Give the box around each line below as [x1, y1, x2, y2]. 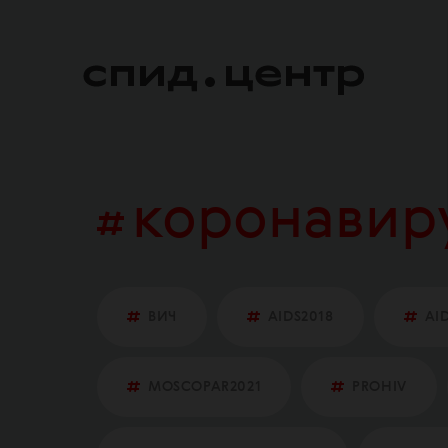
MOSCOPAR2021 [148, 380, 262, 394]
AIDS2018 [267, 310, 334, 324]
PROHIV [352, 380, 407, 394]
